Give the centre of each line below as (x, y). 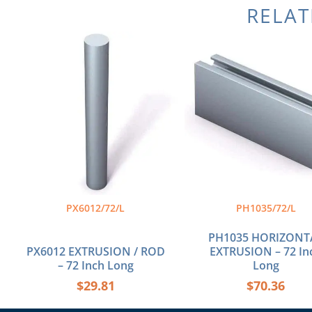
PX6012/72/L (96, 208)
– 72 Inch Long (95, 266)
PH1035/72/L (266, 208)
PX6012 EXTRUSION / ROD (95, 252)
